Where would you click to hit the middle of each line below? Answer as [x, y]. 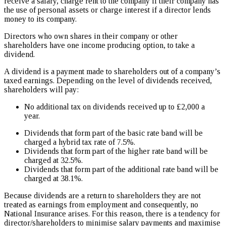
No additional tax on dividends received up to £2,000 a [115, 106]
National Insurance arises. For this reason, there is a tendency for [112, 213]
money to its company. [40, 19]
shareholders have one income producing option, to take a [99, 45]
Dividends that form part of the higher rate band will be [116, 151]
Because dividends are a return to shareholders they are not [102, 195]
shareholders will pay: [41, 89]
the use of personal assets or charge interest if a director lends [107, 10]
